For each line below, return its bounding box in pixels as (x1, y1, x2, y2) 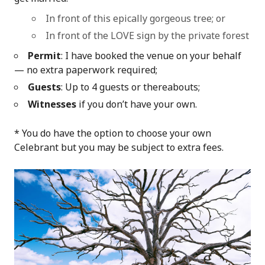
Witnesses (28, 97, 76, 111)
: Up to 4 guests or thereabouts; (61, 80, 200, 93)
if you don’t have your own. (76, 97, 197, 111)
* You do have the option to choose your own (14, 126, 211, 140)
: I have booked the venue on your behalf (61, 49, 241, 62)
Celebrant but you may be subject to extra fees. (14, 140, 224, 154)
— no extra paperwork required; (14, 63, 157, 76)
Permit (28, 49, 61, 62)
